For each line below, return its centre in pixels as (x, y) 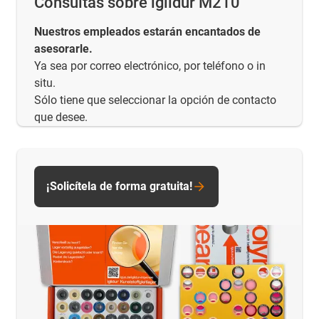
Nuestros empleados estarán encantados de (147, 32)
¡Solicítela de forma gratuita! (119, 187)
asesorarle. (63, 49)
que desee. (61, 117)
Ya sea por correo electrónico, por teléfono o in (150, 66)
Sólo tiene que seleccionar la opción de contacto (155, 100)
